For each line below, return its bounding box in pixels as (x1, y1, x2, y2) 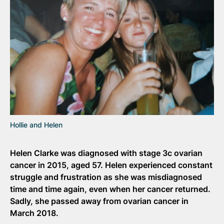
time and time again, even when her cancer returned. (10, 184, 210, 194)
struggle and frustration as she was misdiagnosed (10, 172, 202, 182)
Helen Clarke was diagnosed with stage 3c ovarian (10, 148, 202, 158)
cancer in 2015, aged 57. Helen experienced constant (10, 160, 212, 170)
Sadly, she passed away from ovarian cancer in (10, 196, 188, 206)
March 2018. (10, 208, 58, 218)
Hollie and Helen (10, 120, 62, 129)
